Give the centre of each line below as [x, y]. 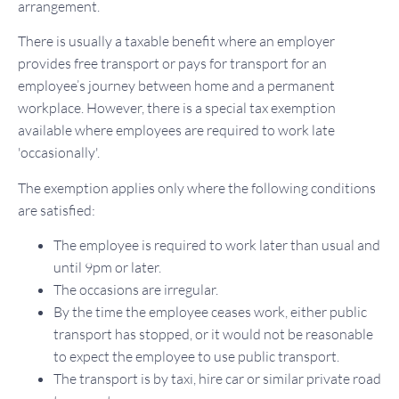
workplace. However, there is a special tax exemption [177, 108]
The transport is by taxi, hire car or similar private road [217, 378]
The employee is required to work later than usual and [217, 244]
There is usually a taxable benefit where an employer [176, 41]
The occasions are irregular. [136, 289]
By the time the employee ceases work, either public [210, 311]
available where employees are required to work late [176, 130]
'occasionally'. [59, 153]
